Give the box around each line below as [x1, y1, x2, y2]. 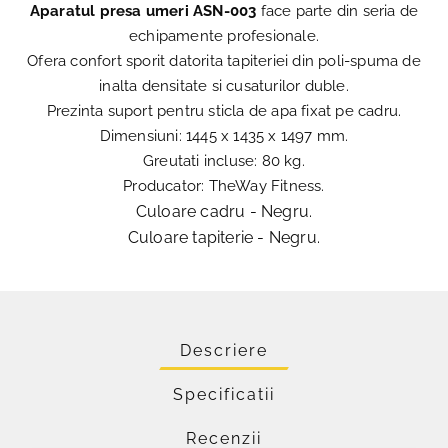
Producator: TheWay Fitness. [123, 177, 325, 196]
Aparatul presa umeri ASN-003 [29, 2, 257, 21]
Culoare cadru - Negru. [135, 202, 313, 222]
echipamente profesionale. [129, 27, 319, 46]
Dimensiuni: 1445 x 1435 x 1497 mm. [99, 127, 349, 146]
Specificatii [173, 385, 275, 405]
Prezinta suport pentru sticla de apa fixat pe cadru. [46, 102, 402, 121]
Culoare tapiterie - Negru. [127, 228, 321, 248]
